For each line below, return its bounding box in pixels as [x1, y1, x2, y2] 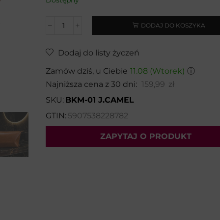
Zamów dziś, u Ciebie [45, 66, 128, 76]
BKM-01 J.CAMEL [65, 95, 134, 105]
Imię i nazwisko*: [53, 206, 110, 215]
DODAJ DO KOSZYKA [141, 22, 206, 29]
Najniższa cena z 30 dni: [45, 79, 137, 89]
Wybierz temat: [53, 160, 106, 169]
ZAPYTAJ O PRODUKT [100, 131, 192, 141]
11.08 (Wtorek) [130, 66, 185, 76]
